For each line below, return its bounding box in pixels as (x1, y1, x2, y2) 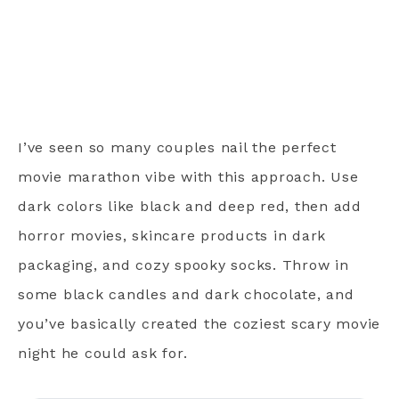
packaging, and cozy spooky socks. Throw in (18, 256, 349, 274)
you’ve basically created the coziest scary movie (18, 315, 380, 333)
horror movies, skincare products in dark (18, 227, 326, 245)
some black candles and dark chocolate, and (18, 286, 354, 304)
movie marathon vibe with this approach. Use (18, 168, 359, 186)
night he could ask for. (18, 345, 188, 362)
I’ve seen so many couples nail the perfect (18, 139, 337, 157)
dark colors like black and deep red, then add (18, 198, 362, 216)
